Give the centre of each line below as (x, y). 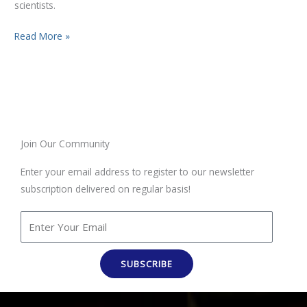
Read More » (42, 36)
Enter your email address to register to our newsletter (137, 172)
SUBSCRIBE (147, 263)
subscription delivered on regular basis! (106, 189)
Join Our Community (65, 144)
